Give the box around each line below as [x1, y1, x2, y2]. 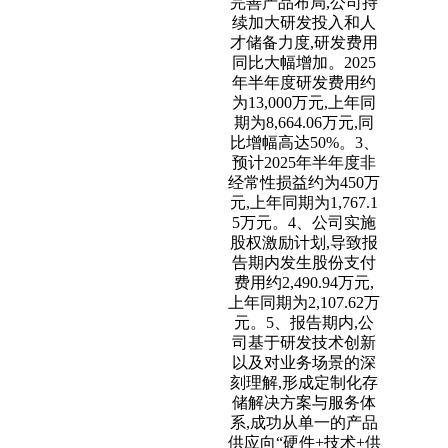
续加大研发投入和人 [232, 14, 376, 31]
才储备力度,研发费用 [230, 34, 378, 51]
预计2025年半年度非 [232, 154, 376, 171]
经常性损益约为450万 [228, 174, 380, 191]
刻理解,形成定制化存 [230, 374, 378, 391]
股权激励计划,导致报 [230, 234, 378, 251]
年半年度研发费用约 [232, 74, 376, 91]
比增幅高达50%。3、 [229, 134, 379, 151]
